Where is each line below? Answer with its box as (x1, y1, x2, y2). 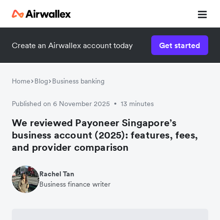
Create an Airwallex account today (12, 40, 133, 50)
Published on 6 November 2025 (12, 99, 110, 108)
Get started (159, 40, 200, 50)
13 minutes (121, 99, 154, 108)
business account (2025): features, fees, (12, 129, 198, 141)
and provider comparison (12, 141, 129, 154)
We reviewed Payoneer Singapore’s (12, 116, 177, 129)
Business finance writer (39, 180, 110, 189)
